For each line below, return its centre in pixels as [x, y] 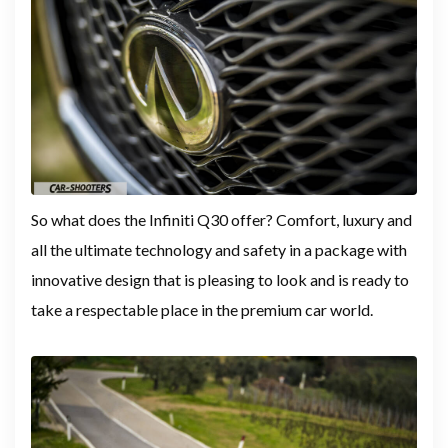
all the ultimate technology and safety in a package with [219, 249]
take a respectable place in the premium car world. [202, 309]
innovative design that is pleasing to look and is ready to [220, 279]
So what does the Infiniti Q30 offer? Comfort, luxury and [221, 219]
